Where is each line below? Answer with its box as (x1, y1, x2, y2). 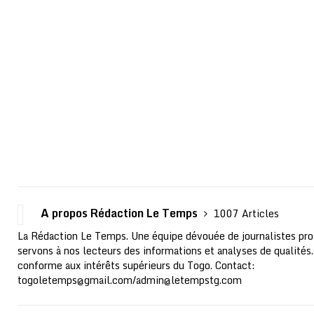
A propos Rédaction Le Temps (41, 204, 200, 223)
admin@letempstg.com (136, 272, 242, 289)
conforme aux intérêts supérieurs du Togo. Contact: (18, 257, 255, 274)
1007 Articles (214, 205, 279, 222)
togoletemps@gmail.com (18, 272, 132, 289)
